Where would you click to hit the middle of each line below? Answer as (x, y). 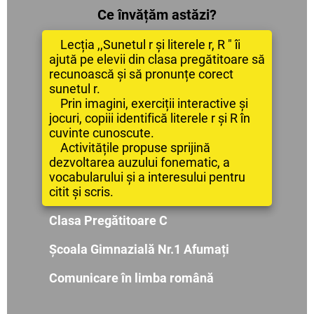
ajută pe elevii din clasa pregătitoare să (157, 60)
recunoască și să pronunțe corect (141, 74)
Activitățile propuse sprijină (130, 148)
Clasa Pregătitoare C (108, 221)
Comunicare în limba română (131, 278)
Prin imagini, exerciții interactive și (149, 104)
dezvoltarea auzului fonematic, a (139, 163)
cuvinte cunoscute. (102, 133)
